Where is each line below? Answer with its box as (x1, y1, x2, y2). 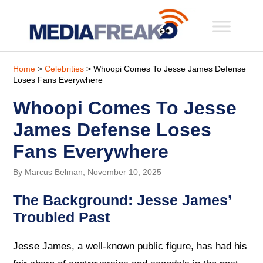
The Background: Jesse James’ (13, 191, 232, 208)
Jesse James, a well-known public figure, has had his (13, 241, 248, 252)
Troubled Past (13, 208, 110, 225)
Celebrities (45, 63, 85, 73)
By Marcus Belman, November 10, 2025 (13, 167, 162, 177)
